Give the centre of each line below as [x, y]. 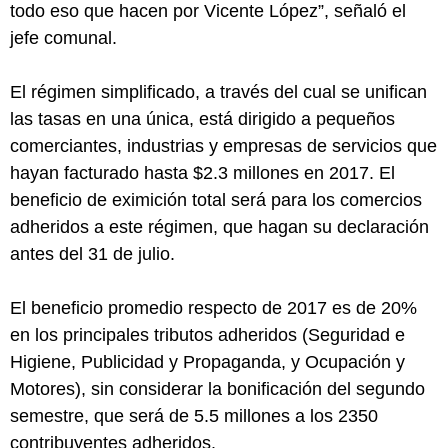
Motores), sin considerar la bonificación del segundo [217, 388]
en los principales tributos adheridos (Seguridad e [207, 334]
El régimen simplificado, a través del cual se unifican [218, 91]
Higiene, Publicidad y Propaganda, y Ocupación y [207, 361]
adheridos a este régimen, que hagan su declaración [219, 226]
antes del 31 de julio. [92, 253]
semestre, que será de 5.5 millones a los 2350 [194, 415]
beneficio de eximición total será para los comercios [216, 199]
